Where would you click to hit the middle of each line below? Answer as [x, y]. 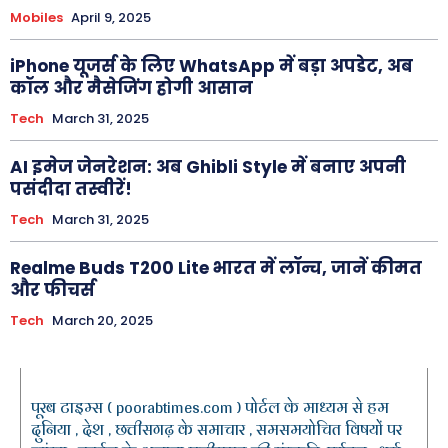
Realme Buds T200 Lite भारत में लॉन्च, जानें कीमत [216, 267]
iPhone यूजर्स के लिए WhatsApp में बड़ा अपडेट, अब [211, 65]
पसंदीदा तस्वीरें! [71, 188]
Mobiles [36, 17]
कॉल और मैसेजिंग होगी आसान [131, 87]
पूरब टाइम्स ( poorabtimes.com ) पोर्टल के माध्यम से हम [210, 407]
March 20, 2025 [102, 320]
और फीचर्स [52, 289]
